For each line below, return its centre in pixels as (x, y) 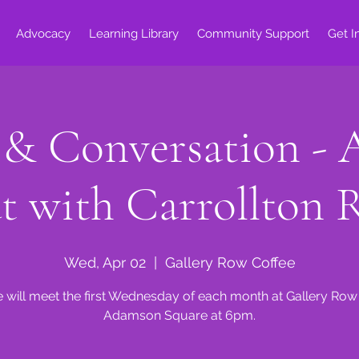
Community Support (253, 34)
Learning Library (133, 34)
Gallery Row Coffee (230, 262)
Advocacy (43, 34)
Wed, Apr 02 (105, 262)
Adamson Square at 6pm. (179, 315)
